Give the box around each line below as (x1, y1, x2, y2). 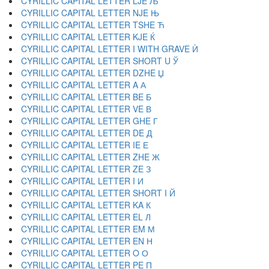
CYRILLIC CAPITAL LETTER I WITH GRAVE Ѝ (21, 43, 198, 55)
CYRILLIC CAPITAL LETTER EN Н (21, 235, 153, 247)
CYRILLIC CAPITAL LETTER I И (21, 175, 144, 187)
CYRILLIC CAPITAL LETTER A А (21, 79, 146, 91)
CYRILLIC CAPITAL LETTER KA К (21, 199, 151, 211)
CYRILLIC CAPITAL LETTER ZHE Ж (21, 151, 160, 163)
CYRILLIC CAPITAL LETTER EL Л (21, 211, 151, 223)
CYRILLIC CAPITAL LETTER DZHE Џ (21, 67, 164, 79)
